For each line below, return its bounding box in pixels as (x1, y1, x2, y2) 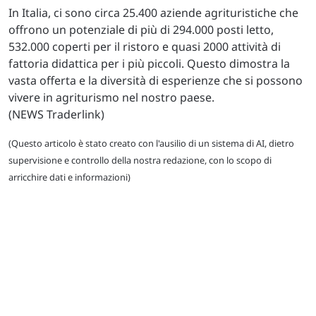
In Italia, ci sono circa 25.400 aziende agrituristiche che (8, 4, 298, 20)
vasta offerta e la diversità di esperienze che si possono (8, 72, 303, 88)
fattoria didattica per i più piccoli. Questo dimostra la (8, 55, 290, 71)
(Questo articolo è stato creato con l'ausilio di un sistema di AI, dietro (8, 136, 294, 150)
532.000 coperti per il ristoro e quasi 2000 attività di (8, 38, 281, 54)
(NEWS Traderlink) (8, 106, 104, 122)
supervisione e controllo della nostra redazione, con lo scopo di (8, 153, 272, 166)
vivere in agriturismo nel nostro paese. (8, 89, 214, 105)
